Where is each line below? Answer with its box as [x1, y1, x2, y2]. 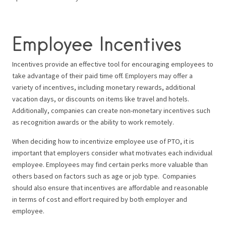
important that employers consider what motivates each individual [12, 148, 212, 158]
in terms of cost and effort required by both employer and [12, 195, 187, 204]
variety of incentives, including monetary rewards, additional [12, 83, 195, 92]
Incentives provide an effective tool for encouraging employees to [12, 60, 213, 69]
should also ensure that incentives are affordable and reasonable [12, 183, 208, 193]
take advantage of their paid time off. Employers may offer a [12, 71, 193, 81]
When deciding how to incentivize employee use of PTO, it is [12, 137, 194, 146]
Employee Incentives [12, 32, 182, 55]
